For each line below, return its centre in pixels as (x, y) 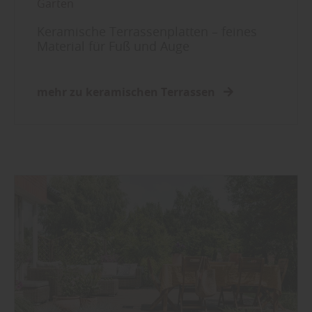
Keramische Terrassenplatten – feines (147, 32)
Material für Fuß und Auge (113, 46)
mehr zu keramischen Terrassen (127, 92)
